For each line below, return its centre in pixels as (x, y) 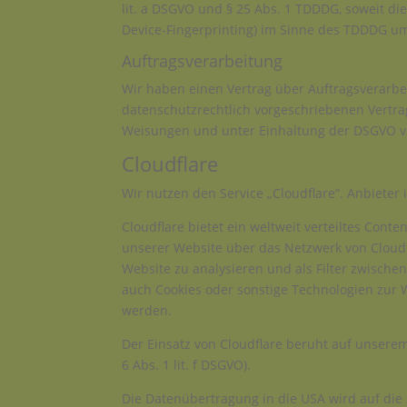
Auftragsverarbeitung (203, 61)
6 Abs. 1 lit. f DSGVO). (187, 365)
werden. (147, 311)
